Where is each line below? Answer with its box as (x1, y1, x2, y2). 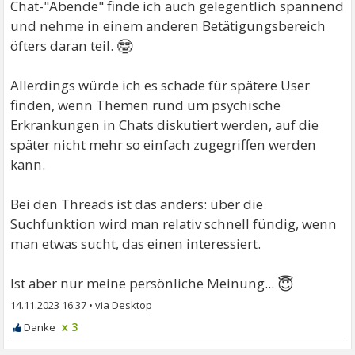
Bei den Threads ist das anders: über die (10, 194, 264, 213)
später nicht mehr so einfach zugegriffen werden (10, 135, 317, 154)
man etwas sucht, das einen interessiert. (10, 234, 261, 253)
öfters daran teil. (10, 36, 117, 55)
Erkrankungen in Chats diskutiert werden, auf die (10, 115, 319, 134)
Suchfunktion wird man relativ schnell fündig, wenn (10, 214, 338, 233)
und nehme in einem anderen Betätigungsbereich (10, 16, 326, 35)
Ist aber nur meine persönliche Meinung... (10, 273, 278, 292)
